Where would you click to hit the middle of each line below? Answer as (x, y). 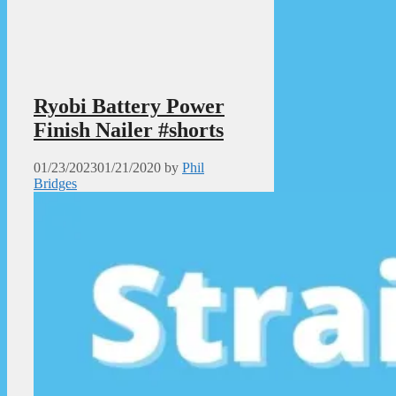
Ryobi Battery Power (129, 106)
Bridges (55, 183)
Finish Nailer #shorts (129, 129)
